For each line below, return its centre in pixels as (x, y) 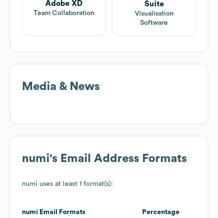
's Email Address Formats (118, 159)
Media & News (61, 87)
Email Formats (62, 212)
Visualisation (154, 14)
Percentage (161, 212)
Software (154, 23)
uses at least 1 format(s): (75, 184)
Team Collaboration (64, 13)
